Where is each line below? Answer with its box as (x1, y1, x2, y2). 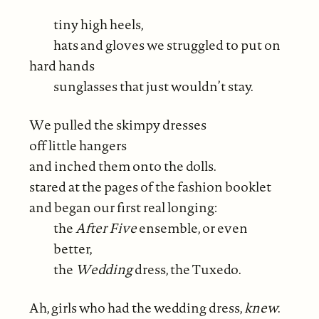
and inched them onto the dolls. (28, 157, 216, 175)
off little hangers (28, 136, 127, 155)
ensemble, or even (137, 219, 249, 237)
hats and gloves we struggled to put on (53, 36, 281, 54)
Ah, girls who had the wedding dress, (28, 298, 244, 317)
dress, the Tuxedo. (132, 260, 242, 278)
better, (53, 239, 93, 258)
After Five (75, 219, 137, 237)
